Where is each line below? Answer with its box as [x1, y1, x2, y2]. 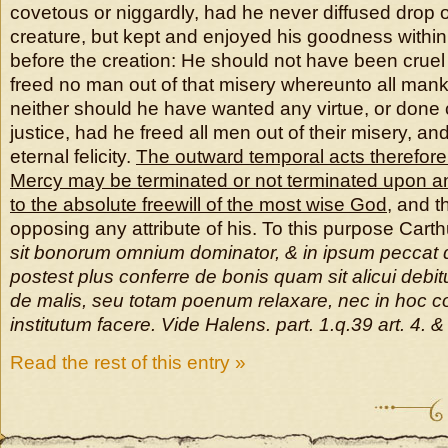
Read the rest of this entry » [10, 352, 246, 373]
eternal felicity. [10, 146, 136, 167]
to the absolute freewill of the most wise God [10, 194, 387, 215]
